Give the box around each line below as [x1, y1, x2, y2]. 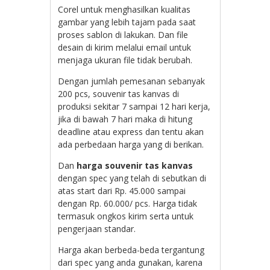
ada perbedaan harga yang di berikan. [58, 138, 204, 150]
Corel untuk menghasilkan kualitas [58, 3, 191, 15]
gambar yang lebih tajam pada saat [58, 16, 196, 28]
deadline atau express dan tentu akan [58, 125, 204, 137]
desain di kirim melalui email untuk [58, 41, 192, 53]
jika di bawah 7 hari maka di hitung [58, 113, 193, 125]
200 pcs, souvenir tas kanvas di [58, 87, 180, 99]
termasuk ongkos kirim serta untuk [58, 210, 194, 222]
